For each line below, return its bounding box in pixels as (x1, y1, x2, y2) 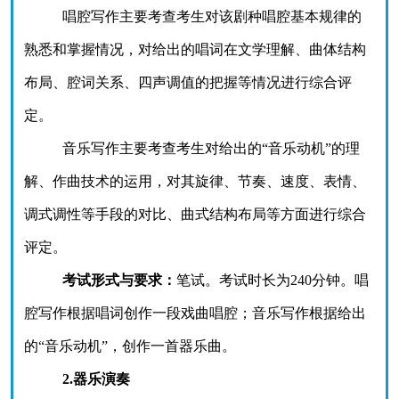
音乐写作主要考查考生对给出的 (61, 141, 262, 156)
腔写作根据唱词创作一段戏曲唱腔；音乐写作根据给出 (24, 305, 366, 321)
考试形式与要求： (61, 273, 176, 288)
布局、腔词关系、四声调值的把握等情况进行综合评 (24, 75, 352, 90)
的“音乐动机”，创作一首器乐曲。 (24, 338, 236, 354)
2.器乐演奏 (61, 371, 130, 387)
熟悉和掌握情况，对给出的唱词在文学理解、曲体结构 (24, 42, 366, 57)
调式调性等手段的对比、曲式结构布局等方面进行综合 (24, 207, 366, 222)
